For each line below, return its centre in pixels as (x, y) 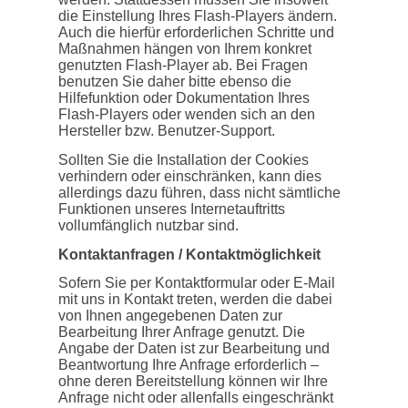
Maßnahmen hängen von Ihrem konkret (185, 49)
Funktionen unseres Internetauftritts (172, 209)
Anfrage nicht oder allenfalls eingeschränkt (196, 398)
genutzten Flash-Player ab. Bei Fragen (183, 65)
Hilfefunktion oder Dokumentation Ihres (184, 98)
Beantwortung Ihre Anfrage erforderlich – (189, 365)
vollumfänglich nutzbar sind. (148, 225)
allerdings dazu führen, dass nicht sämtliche (199, 192)
